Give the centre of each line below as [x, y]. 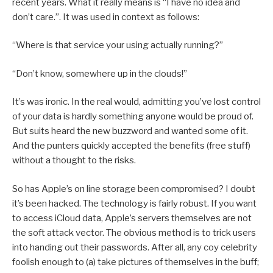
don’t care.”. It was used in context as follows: [106, 17]
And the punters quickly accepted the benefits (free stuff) [131, 146]
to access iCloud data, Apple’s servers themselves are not [132, 218]
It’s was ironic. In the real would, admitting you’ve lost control [136, 102]
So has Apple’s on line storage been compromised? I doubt [134, 189]
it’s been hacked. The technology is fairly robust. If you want [134, 203]
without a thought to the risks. [74, 161]
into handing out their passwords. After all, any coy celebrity [135, 247]
